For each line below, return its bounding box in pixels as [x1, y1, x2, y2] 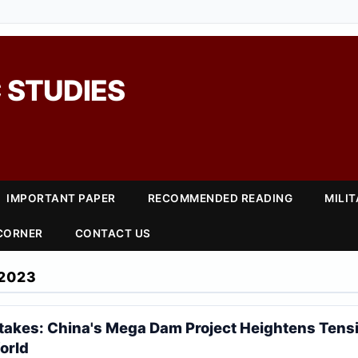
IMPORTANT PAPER [6, 192, 116, 205]
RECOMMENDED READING [147, 192, 293, 205]
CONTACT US [74, 227, 151, 240]
